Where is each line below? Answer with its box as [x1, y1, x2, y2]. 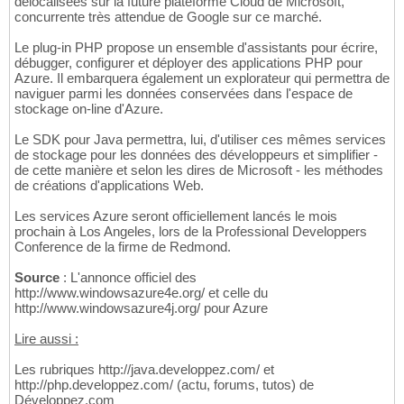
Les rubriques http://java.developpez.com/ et [14, 362, 274, 378]
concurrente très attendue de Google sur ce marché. [14, 9, 322, 25]
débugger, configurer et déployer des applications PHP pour [14, 55, 363, 71]
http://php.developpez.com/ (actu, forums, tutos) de [14, 377, 314, 393]
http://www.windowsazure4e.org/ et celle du [14, 285, 268, 301]
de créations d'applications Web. [14, 178, 204, 194]
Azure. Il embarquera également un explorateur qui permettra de [14, 70, 390, 87]
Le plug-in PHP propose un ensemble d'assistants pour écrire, [14, 40, 378, 56]
